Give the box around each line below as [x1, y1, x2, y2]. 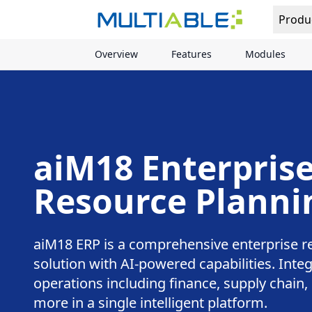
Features [171, 47, 212, 61]
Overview [95, 47, 138, 61]
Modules [245, 47, 286, 61]
